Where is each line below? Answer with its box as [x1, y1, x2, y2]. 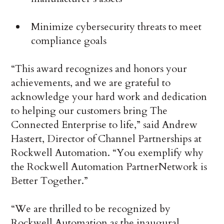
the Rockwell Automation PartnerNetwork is [11, 160, 207, 174]
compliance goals [31, 34, 107, 48]
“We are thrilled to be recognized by [11, 202, 171, 216]
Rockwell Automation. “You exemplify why [11, 146, 204, 160]
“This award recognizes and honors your [11, 62, 187, 76]
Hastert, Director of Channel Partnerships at [11, 132, 202, 146]
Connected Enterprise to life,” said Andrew [11, 118, 198, 132]
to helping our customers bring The [11, 104, 168, 118]
